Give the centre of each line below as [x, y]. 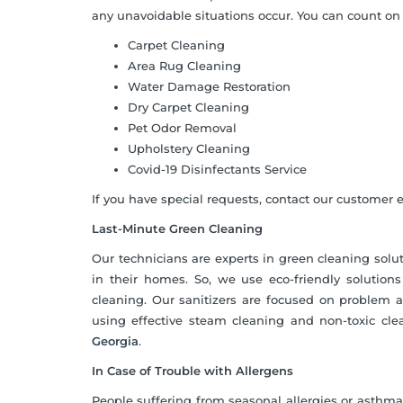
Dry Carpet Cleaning [188, 107]
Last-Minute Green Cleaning [177, 229]
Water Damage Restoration [209, 87]
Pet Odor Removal [182, 128]
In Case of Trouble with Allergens [193, 371]
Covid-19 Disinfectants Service [217, 170]
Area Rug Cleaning [184, 66]
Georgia [115, 341]
